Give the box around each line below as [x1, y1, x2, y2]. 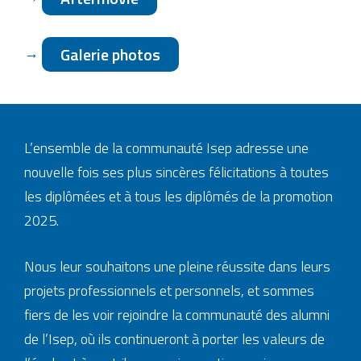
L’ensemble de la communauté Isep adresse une [24, 137, 309, 159]
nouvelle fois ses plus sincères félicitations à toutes [24, 161, 329, 183]
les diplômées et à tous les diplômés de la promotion [24, 185, 333, 207]
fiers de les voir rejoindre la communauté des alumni [24, 304, 330, 326]
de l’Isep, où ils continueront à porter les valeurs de [24, 328, 325, 350]
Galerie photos [60, 42, 160, 67]
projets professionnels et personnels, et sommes [24, 280, 314, 301]
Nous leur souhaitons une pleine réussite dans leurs [24, 255, 330, 277]
